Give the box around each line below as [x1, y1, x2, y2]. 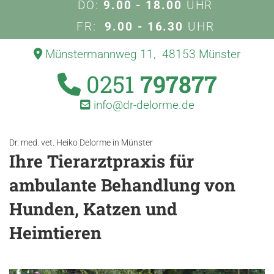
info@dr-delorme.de [90, 98, 194, 113]
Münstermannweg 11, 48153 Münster [42, 47, 240, 62]
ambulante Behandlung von [9, 174, 235, 197]
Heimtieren [9, 221, 102, 245]
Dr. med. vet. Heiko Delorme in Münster [9, 138, 153, 148]
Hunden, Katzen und [9, 198, 177, 221]
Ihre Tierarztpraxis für [9, 150, 194, 173]
